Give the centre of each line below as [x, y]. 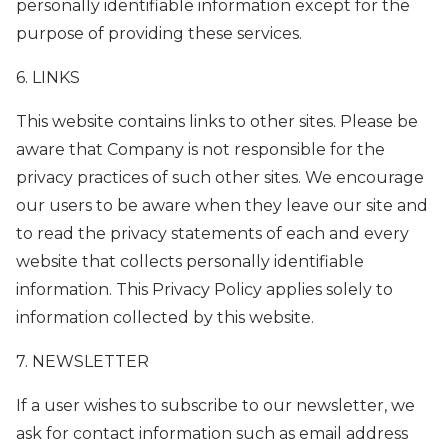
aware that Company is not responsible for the [200, 150]
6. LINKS [48, 78]
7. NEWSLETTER [82, 362]
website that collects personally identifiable [190, 262]
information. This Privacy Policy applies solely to [204, 290]
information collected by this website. [165, 318]
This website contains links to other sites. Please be [217, 122]
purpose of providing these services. [159, 34]
